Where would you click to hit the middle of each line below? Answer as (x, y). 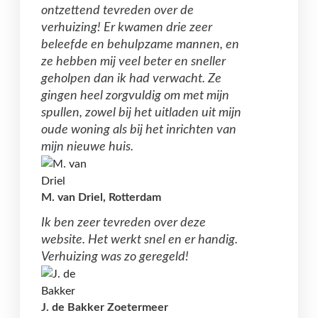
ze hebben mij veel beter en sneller (133, 62)
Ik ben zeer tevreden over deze (124, 223)
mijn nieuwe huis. (87, 147)
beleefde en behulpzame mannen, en (140, 45)
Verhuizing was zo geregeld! (115, 257)
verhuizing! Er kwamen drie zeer (127, 28)
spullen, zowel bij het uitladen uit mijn (141, 113)
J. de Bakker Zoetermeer (105, 308)
